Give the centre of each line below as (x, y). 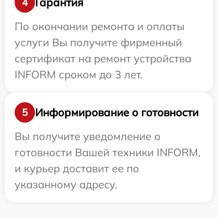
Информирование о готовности (117, 112)
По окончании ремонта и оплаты (100, 26)
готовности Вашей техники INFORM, (108, 152)
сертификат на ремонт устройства (103, 58)
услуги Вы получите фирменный (98, 42)
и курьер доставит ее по (77, 168)
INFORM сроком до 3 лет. (79, 74)
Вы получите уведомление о (88, 136)
